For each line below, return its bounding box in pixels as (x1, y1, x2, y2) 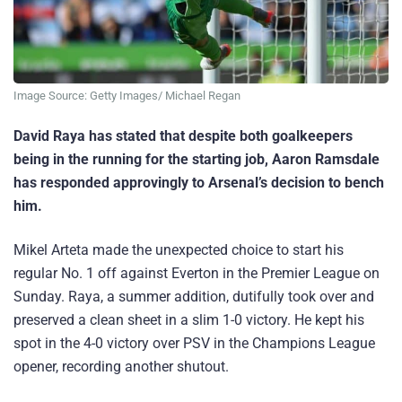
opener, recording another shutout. (13, 358, 229, 376)
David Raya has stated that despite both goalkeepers (13, 127, 353, 145)
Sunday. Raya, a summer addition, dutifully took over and (13, 288, 374, 306)
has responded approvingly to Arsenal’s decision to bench (13, 174, 384, 192)
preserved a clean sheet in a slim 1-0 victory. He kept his (13, 311, 364, 329)
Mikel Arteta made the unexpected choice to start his (13, 241, 344, 259)
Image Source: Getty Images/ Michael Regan (13, 88, 240, 102)
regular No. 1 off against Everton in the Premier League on (13, 265, 380, 283)
